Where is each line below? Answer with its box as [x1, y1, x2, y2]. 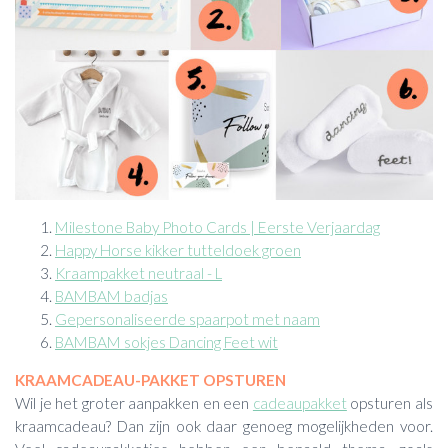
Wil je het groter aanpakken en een [15, 394, 253, 413]
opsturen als [346, 394, 434, 413]
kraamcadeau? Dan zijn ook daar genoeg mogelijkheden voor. [15, 417, 433, 436]
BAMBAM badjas [55, 286, 168, 305]
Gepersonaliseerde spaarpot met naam [55, 309, 320, 328]
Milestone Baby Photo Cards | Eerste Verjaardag [55, 217, 380, 236]
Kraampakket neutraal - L [55, 263, 222, 282]
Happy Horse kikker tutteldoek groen [55, 240, 301, 259]
